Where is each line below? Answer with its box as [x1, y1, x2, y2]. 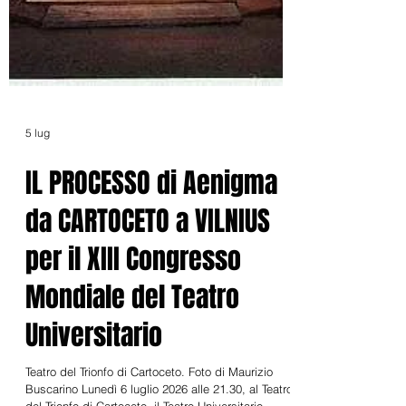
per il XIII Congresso [25, 326, 241, 366]
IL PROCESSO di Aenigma [25, 250, 277, 290]
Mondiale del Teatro [25, 364, 239, 404]
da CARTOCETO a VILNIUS [25, 288, 270, 328]
